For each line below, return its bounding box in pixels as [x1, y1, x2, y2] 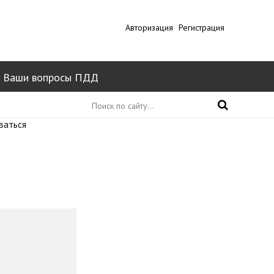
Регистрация [179, 22, 224, 33]
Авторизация [125, 22, 173, 33]
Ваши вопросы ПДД [3, 70, 98, 84]
